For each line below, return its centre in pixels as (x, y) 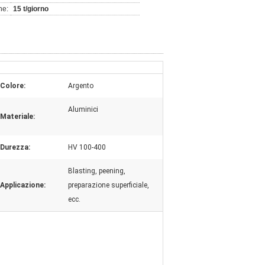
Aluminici (83, 109)
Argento (81, 86)
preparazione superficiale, (109, 185)
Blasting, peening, (97, 171)
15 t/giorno (31, 9)
